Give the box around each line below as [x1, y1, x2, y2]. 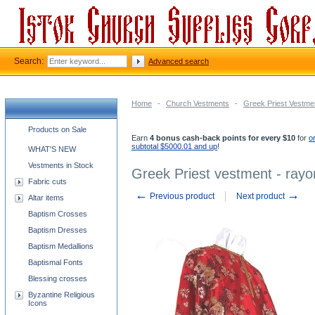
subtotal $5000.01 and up [131, 142, 217, 150]
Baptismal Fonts [28, 258, 83, 266]
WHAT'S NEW [28, 145, 76, 153]
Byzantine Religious [28, 290, 95, 299]
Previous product [148, 191, 214, 201]
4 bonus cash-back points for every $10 [150, 134, 295, 142]
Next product [236, 191, 287, 201]
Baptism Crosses [28, 210, 87, 218]
